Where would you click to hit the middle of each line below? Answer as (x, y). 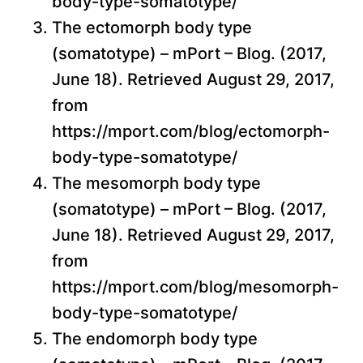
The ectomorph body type (152, 28)
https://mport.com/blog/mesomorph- (195, 287)
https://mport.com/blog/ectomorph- (191, 132)
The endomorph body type (155, 339)
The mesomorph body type (156, 184)
